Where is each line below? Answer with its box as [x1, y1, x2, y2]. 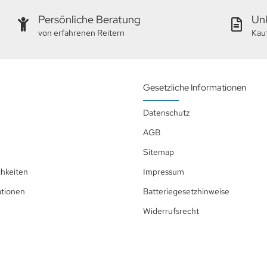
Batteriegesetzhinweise [143, 185, 229, 197]
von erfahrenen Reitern [38, 27, 125, 38]
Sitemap [143, 146, 174, 157]
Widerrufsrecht [143, 205, 199, 216]
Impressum [143, 166, 184, 177]
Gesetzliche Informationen [143, 81, 246, 94]
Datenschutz [143, 107, 190, 118]
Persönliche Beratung [38, 12, 141, 26]
